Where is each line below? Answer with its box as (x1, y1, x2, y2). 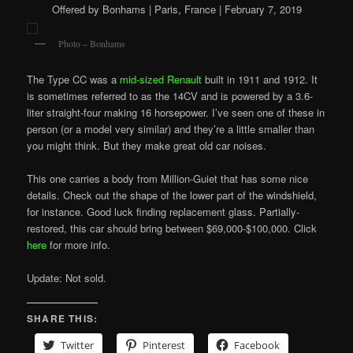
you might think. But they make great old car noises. (27, 137, 267, 153)
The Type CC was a (27, 71, 121, 87)
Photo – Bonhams (58, 37, 126, 50)
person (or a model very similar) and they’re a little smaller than (27, 121, 315, 136)
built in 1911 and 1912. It (202, 71, 318, 87)
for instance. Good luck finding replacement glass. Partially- (27, 203, 300, 219)
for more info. (46, 236, 111, 252)
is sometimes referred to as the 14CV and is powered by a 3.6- (27, 87, 314, 103)
